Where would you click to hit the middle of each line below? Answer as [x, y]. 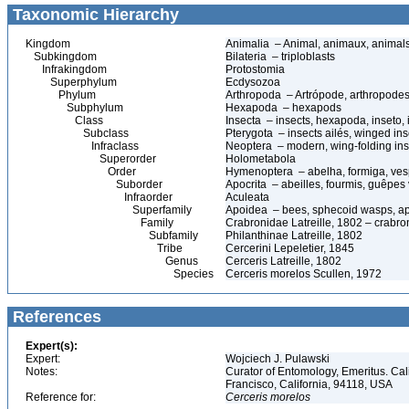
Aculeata [249, 197]
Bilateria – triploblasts [280, 57]
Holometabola [262, 159]
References [55, 317]
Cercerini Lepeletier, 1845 [290, 248]
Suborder [94, 184]
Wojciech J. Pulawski [279, 359]
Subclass [77, 133]
